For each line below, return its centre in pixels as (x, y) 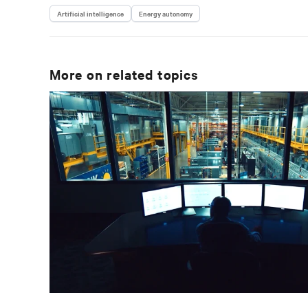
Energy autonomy (166, 14)
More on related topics (124, 75)
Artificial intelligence (90, 14)
